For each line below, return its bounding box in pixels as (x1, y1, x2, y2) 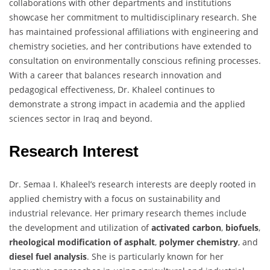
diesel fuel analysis (9, 250, 87, 262)
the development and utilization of (9, 221, 151, 233)
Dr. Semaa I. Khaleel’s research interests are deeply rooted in (9, 178, 256, 190)
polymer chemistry (159, 236, 238, 248)
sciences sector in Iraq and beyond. (9, 112, 152, 124)
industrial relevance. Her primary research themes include (9, 207, 246, 219)
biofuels (225, 221, 259, 233)
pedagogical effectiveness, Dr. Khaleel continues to (9, 83, 215, 95)
